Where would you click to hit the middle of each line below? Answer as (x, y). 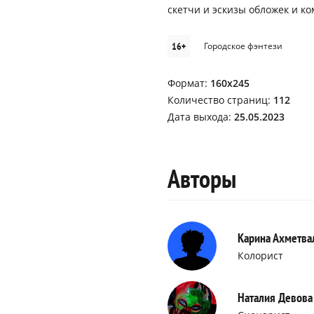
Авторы (202, 178)
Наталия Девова (275, 298)
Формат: (189, 83)
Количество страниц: (220, 100)
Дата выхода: (201, 117)
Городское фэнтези (243, 46)
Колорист (260, 255)
